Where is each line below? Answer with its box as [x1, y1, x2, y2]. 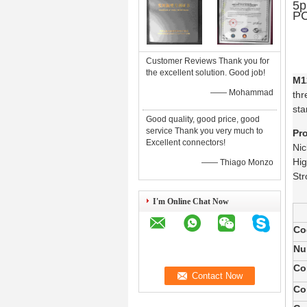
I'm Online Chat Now [153, 197, 229, 206]
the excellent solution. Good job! [146, 68, 265, 77]
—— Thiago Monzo [201, 158, 273, 167]
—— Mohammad [210, 88, 273, 97]
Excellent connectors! [146, 138, 225, 147]
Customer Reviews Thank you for [146, 56, 269, 66]
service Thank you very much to [146, 126, 263, 136]
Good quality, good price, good [146, 114, 260, 124]
